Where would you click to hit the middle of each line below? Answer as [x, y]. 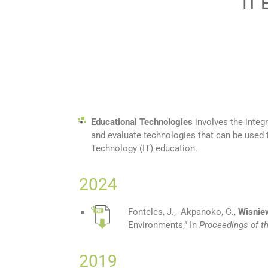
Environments [156, 225]
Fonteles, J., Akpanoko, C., [183, 212]
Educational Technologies [142, 122]
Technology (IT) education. [144, 149]
